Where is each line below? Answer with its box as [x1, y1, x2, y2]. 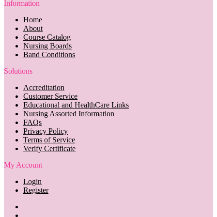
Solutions [4, 66, 32, 75]
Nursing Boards [23, 41, 72, 50]
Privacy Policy [23, 126, 68, 135]
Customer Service [23, 92, 77, 100]
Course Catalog [23, 32, 71, 41]
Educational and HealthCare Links [23, 100, 129, 109]
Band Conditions [23, 50, 75, 59]
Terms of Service [23, 135, 75, 144]
